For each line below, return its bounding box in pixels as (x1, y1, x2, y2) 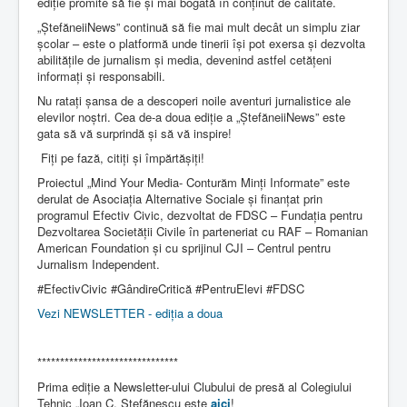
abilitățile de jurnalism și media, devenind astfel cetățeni (37, 50, 332, 68)
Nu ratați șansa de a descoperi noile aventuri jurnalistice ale (37, 91, 351, 109)
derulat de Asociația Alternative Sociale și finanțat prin (37, 189, 323, 207)
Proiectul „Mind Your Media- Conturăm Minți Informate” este (37, 173, 350, 191)
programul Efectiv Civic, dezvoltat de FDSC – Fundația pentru (37, 205, 362, 223)
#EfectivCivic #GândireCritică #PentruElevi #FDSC (37, 279, 304, 297)
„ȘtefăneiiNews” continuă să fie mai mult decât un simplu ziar (37, 17, 360, 35)
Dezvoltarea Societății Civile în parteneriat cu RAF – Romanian (37, 222, 368, 240)
